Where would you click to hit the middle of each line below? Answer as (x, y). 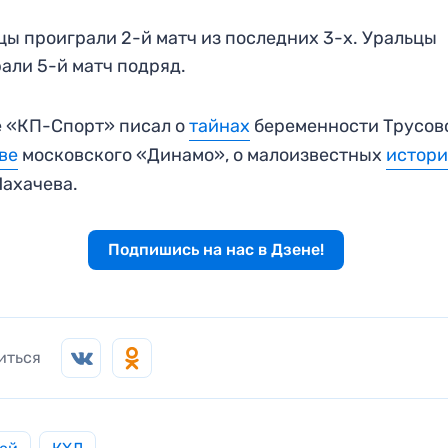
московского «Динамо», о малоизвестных (202, 154)
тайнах (220, 125)
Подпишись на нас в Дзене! (215, 249)
